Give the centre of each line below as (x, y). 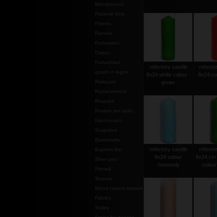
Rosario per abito (114, 111)
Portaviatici (107, 43)
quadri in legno (112, 72)
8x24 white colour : (168, 75)
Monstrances (109, 4)
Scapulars (106, 130)
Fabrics (103, 198)
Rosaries (105, 101)
